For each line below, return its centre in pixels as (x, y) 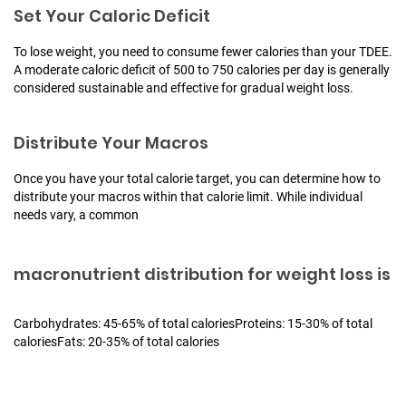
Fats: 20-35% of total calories (138, 341)
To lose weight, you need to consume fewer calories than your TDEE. (203, 51)
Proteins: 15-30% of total (304, 323)
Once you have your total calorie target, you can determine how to (197, 178)
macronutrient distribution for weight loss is (202, 274)
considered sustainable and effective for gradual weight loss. (184, 87)
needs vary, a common (76, 214)
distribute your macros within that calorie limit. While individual (188, 196)
